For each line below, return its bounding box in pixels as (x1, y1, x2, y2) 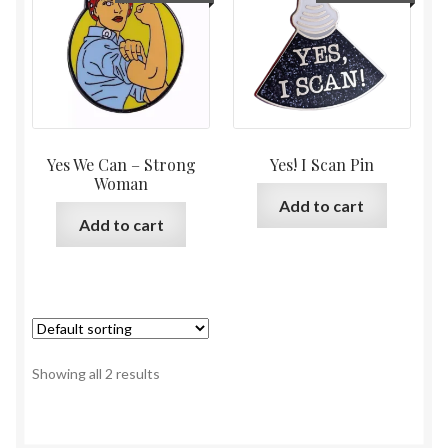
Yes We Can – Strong (46, 154, 196, 176)
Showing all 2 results (32, 364, 160, 382)
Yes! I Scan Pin (269, 154, 374, 176)
